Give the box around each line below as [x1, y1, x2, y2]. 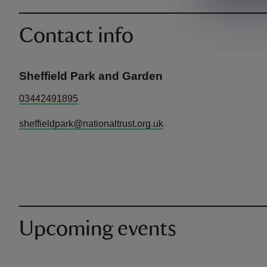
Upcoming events [19, 218, 176, 240]
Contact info [19, 25, 133, 46]
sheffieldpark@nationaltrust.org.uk [19, 119, 163, 129]
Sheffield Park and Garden [19, 70, 163, 82]
